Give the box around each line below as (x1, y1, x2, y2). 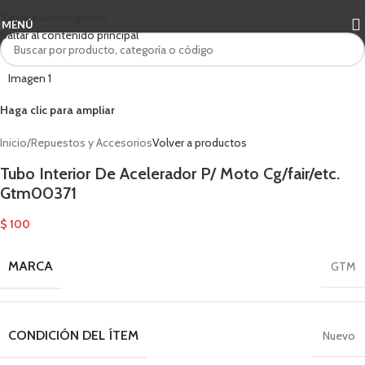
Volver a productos (152, 135, 247, 150)
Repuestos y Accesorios (31, 135, 152, 150)
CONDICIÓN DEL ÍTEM (8, 328, 139, 343)
